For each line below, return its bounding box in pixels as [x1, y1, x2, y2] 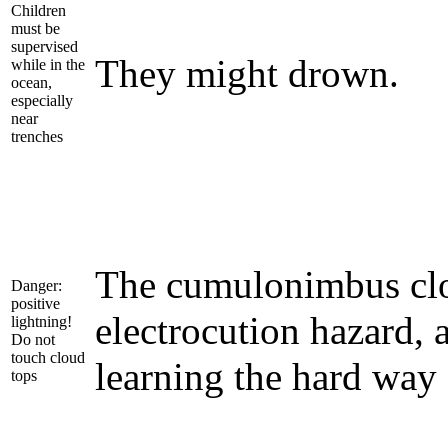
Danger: [11, 276, 62, 294]
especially [11, 91, 73, 109]
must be [11, 19, 60, 37]
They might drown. [95, 51, 399, 96]
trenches [11, 127, 63, 145]
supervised [11, 37, 78, 55]
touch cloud [11, 348, 85, 366]
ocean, [11, 73, 52, 91]
